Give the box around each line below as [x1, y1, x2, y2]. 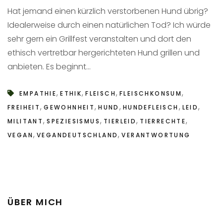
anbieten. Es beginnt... [7, 60, 91, 72]
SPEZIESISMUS [47, 116, 101, 125]
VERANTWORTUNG [121, 130, 191, 139]
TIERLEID [104, 116, 137, 125]
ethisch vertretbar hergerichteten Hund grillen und [7, 47, 200, 58]
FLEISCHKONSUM [119, 89, 182, 98]
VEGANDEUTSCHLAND [37, 130, 118, 139]
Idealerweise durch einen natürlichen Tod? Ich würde [7, 19, 211, 31]
